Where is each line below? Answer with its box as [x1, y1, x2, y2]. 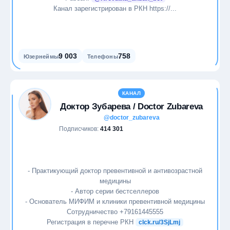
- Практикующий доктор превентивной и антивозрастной [28, 166, 202, 175]
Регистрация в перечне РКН [47, 218, 136, 226]
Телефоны [87, 53, 118, 60]
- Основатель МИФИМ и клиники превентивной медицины [25, 197, 205, 205]
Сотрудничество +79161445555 [67, 207, 163, 216]
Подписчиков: [59, 125, 100, 132]
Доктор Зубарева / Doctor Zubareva [60, 102, 203, 111]
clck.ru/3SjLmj [139, 218, 180, 226]
